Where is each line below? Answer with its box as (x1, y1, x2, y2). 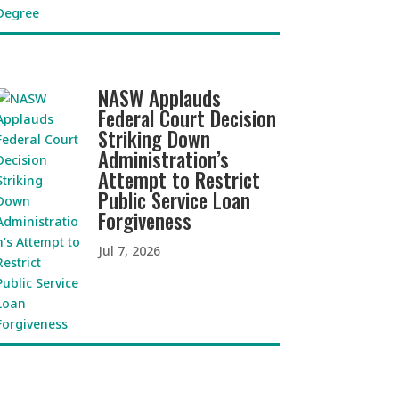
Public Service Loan (98, 185, 251, 216)
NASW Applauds (98, 83, 222, 114)
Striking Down (98, 124, 211, 155)
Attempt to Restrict (98, 165, 261, 196)
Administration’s (98, 144, 230, 175)
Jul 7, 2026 (98, 242, 161, 260)
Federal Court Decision (98, 103, 277, 134)
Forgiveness (98, 206, 192, 237)
